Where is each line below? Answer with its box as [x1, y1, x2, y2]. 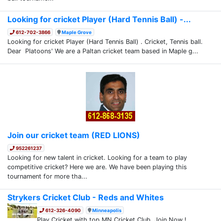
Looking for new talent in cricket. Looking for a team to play [7, 153, 187, 161]
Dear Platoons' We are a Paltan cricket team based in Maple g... [7, 47, 198, 55]
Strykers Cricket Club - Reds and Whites [7, 192, 164, 202]
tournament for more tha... [7, 172, 87, 180]
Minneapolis [92, 207, 122, 213]
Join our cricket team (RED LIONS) [7, 130, 140, 140]
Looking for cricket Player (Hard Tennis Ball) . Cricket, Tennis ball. [7, 37, 203, 45]
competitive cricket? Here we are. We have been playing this [7, 163, 187, 171]
